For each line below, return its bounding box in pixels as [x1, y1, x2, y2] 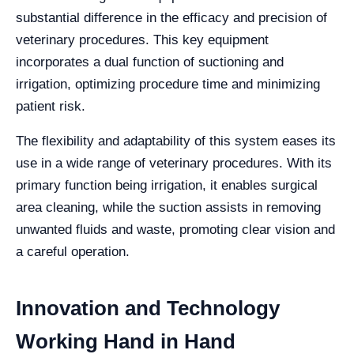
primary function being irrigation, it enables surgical [16, 178, 318, 193]
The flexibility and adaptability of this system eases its [16, 134, 336, 149]
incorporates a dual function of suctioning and [16, 55, 284, 70]
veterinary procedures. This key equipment [16, 32, 269, 47]
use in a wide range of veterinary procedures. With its [16, 156, 332, 171]
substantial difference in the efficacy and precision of [16, 10, 327, 25]
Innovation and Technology [16, 296, 280, 320]
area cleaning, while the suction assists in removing [16, 200, 321, 215]
